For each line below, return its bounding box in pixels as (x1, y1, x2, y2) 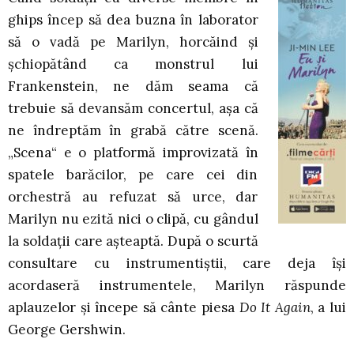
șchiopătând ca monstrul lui (8, 55, 258, 73)
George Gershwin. (8, 321, 126, 339)
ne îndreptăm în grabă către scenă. (8, 122, 258, 140)
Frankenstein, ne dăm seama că (8, 77, 258, 96)
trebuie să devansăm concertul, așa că (8, 100, 258, 118)
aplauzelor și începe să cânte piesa (8, 299, 239, 317)
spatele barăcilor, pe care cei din (8, 166, 258, 184)
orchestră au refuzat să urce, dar (8, 188, 258, 206)
